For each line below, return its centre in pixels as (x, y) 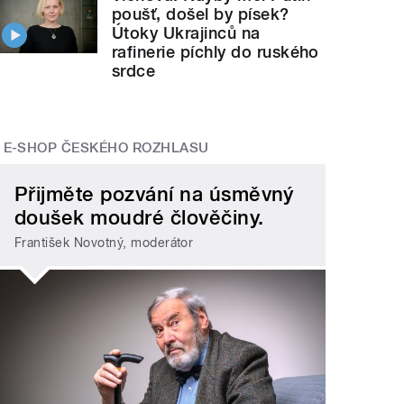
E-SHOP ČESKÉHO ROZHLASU (106, 148)
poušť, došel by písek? (201, 14)
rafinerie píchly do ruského (216, 52)
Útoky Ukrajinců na (186, 33)
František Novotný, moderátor (104, 243)
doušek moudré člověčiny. (139, 217)
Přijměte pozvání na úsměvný (154, 193)
